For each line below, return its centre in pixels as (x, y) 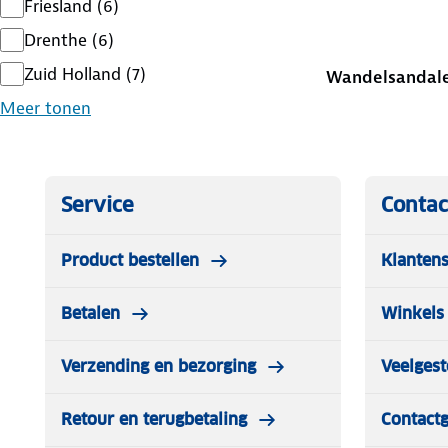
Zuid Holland (72, 73)
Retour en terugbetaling (154, 419)
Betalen (90, 313)
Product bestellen (130, 260)
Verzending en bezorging (158, 366)
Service (97, 204)
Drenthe (55, 39)
